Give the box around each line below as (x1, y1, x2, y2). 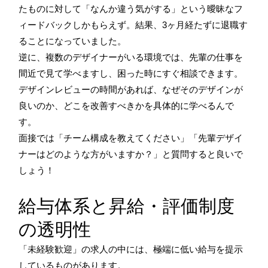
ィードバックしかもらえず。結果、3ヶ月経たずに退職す (19, 19, 248, 30)
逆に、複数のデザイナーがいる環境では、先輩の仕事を (19, 51, 243, 62)
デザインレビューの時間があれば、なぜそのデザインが (19, 84, 243, 95)
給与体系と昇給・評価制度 (19, 194, 234, 217)
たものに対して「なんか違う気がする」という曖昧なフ (19, 3, 243, 14)
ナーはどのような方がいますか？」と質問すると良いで (19, 148, 243, 159)
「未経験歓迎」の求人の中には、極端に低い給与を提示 (19, 243, 243, 254)
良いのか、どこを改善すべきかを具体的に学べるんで (19, 100, 234, 111)
